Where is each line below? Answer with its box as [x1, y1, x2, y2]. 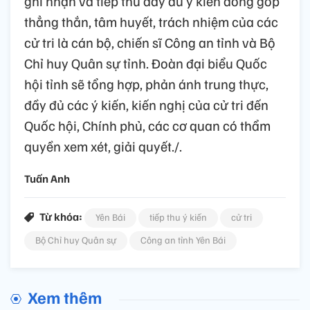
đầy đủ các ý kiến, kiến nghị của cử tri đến [24, 95, 268, 114]
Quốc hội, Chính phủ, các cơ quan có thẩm [24, 116, 271, 135]
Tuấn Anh [24, 172, 70, 186]
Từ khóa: [39, 210, 82, 224]
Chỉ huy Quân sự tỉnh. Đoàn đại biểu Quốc [24, 54, 267, 73]
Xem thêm [28, 286, 102, 308]
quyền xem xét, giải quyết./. [24, 137, 182, 156]
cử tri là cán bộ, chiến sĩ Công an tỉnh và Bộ [24, 33, 275, 52]
